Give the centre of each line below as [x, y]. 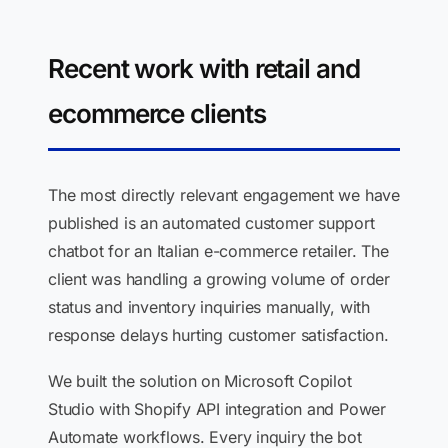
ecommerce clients [157, 113]
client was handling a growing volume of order [219, 279]
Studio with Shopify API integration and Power [217, 409]
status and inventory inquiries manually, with [209, 307]
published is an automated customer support [211, 223]
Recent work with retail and [204, 68]
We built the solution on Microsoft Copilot [200, 381]
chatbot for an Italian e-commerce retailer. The [218, 251]
